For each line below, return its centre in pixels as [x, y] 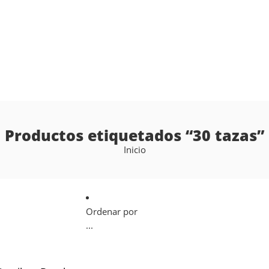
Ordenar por [111, 212]
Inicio [134, 150]
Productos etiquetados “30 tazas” [134, 135]
